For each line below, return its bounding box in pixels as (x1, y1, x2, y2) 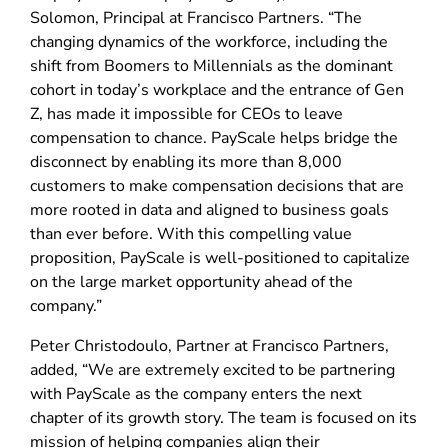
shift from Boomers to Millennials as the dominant (30, 54, 393, 77)
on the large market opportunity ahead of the (30, 270, 353, 293)
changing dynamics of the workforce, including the (30, 30, 388, 53)
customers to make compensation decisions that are (30, 174, 404, 197)
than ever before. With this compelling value (30, 222, 352, 245)
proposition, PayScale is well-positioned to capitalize (30, 246, 410, 269)
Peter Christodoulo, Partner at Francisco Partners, (30, 334, 389, 357)
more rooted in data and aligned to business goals (30, 198, 389, 221)
